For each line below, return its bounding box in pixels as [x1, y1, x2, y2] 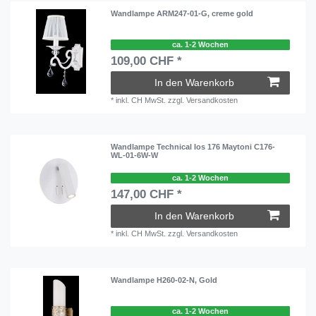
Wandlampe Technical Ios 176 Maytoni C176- [111, 142, 276, 152]
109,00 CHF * [111, 54, 183, 68]
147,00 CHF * [111, 188, 183, 201]
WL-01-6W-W [111, 151, 159, 160]
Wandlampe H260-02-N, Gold [111, 276, 218, 285]
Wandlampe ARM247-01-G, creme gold [111, 9, 254, 18]
